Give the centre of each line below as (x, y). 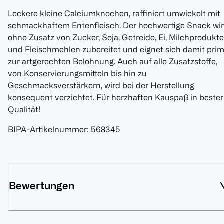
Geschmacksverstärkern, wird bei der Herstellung (101, 86)
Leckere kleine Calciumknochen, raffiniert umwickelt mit (114, 14)
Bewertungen (42, 186)
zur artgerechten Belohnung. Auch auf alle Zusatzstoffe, (113, 62)
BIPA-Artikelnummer (47, 130)
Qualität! (24, 110)
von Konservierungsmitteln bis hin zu (77, 74)
